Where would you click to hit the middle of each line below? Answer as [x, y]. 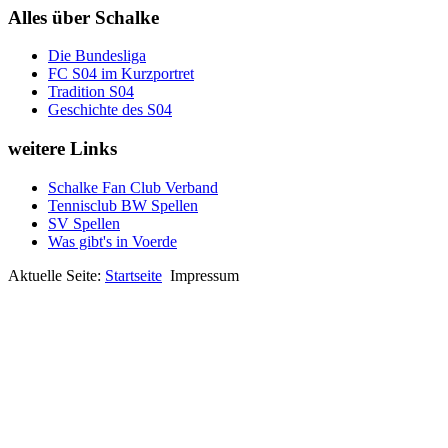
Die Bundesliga [97, 56]
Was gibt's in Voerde [112, 241]
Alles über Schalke [83, 17]
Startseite [133, 275]
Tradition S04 [91, 92]
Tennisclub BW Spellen [123, 205]
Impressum [204, 275]
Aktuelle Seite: [56, 275]
